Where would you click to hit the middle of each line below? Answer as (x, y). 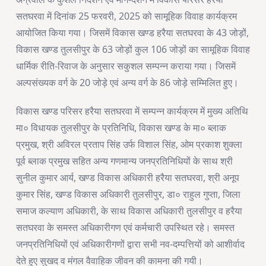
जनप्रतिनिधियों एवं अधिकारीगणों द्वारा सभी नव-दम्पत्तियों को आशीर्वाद (130, 244)
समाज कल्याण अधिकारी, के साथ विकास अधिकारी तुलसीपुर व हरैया (129, 211)
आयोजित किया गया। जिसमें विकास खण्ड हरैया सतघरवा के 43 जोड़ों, (132, 33)
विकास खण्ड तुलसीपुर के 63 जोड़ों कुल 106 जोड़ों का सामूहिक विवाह (133, 50)
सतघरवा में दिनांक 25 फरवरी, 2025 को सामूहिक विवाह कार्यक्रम (126, 16)
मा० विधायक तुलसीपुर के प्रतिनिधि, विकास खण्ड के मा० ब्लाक (121, 128)
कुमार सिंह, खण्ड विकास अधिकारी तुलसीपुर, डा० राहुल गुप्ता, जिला (128, 194)
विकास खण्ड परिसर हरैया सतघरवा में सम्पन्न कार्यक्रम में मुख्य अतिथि (132, 111)
